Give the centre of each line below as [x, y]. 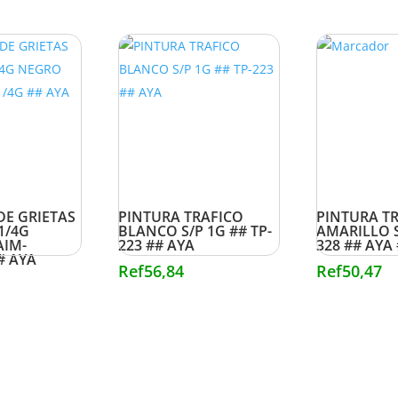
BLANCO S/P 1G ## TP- [195, 231]
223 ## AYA [156, 246]
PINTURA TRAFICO [180, 217]
